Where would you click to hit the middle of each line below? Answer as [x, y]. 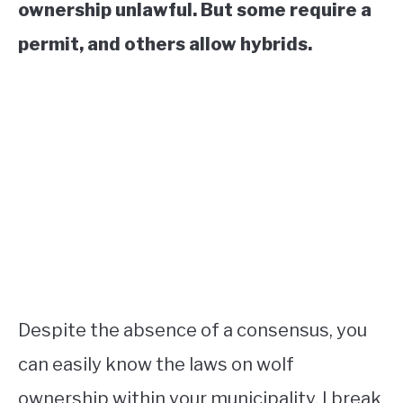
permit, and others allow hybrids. [165, 44]
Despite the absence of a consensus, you [193, 330]
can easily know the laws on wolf [156, 364]
